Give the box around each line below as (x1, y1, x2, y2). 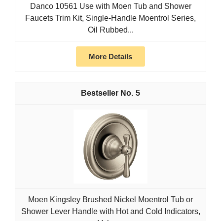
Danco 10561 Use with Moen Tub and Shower (30, 2, 191, 11)
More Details (89, 52, 132, 61)
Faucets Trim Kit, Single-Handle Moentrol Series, (25, 14, 196, 23)
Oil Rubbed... (87, 26, 134, 35)
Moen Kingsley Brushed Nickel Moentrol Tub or (28, 195, 193, 204)
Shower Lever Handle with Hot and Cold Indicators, (21, 207, 200, 216)
